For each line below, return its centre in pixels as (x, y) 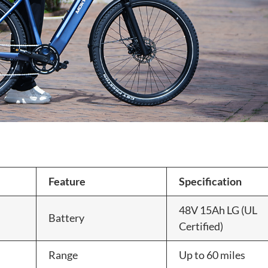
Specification (210, 181)
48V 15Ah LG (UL (218, 210)
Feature (67, 181)
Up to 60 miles (212, 255)
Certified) (201, 226)
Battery (66, 217)
